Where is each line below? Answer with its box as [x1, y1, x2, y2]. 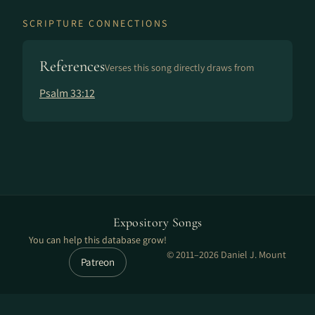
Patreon [81, 255, 115, 269]
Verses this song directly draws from [105, 61, 255, 74]
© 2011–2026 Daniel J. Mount [167, 248, 286, 261]
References [39, 57, 105, 75]
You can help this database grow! [29, 233, 167, 246]
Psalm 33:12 [39, 86, 95, 101]
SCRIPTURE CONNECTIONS [22, 17, 169, 30]
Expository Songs [112, 214, 202, 230]
